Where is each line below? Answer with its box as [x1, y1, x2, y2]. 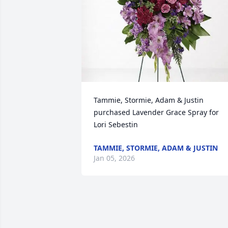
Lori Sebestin [94, 120, 138, 129]
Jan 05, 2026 [94, 153, 135, 163]
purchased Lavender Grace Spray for [94, 107, 219, 117]
